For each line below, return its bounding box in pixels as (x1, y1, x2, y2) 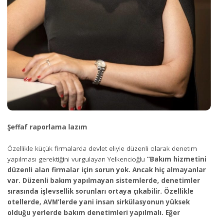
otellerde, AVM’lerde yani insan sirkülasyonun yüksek (7, 198, 190, 207)
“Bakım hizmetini (147, 155, 206, 164)
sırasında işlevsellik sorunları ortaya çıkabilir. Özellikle (7, 187, 194, 196)
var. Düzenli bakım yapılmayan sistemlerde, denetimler (7, 176, 200, 185)
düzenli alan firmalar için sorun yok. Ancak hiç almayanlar (7, 165, 206, 175)
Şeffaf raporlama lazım (7, 122, 87, 131)
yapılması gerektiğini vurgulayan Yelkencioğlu (7, 155, 147, 164)
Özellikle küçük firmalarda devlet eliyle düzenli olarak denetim (7, 144, 197, 153)
